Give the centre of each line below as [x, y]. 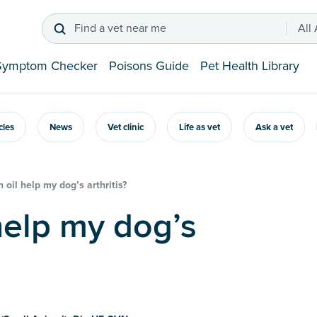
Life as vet [200, 128]
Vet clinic [126, 128]
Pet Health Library [250, 66]
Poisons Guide [149, 66]
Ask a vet [274, 128]
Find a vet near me [120, 29]
